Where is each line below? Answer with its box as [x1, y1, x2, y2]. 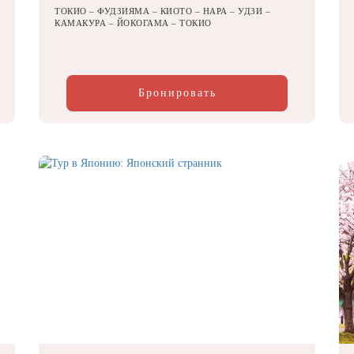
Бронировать [137, 87, 217, 99]
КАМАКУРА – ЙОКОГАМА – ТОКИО [55, 18, 212, 28]
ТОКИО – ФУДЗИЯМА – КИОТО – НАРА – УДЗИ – [55, 6, 270, 17]
